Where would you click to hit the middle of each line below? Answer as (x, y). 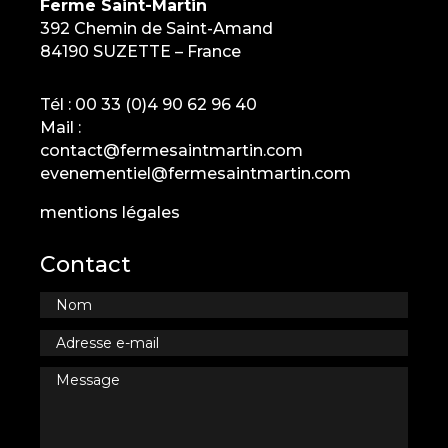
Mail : (60, 128)
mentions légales (110, 213)
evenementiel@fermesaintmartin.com (195, 174)
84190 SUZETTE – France (140, 52)
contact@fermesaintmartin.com (171, 151)
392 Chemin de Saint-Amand (156, 29)
